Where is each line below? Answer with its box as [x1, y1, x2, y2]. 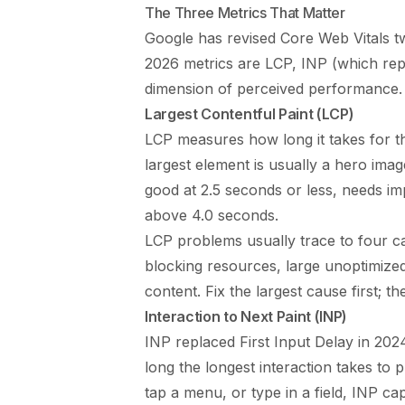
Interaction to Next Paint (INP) [145, 306, 348, 325]
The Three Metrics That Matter [145, 3, 345, 22]
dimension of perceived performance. [145, 79, 402, 98]
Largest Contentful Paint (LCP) [145, 104, 354, 123]
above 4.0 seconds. [145, 205, 278, 224]
